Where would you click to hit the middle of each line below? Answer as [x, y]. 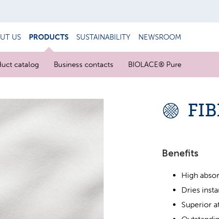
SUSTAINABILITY [103, 37]
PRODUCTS [49, 37]
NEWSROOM [160, 37]
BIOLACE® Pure [154, 65]
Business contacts [83, 65]
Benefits [180, 153]
